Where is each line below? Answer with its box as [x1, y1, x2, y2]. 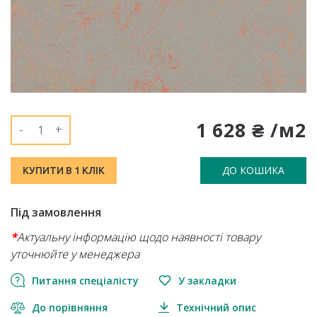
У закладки [178, 274, 236, 287]
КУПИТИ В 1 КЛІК [23, 165, 105, 176]
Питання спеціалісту [32, 274, 139, 287]
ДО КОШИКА [222, 163, 284, 177]
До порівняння [32, 301, 108, 315]
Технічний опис [176, 301, 256, 315]
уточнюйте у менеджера [11, 246, 139, 262]
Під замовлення [11, 204, 101, 220]
